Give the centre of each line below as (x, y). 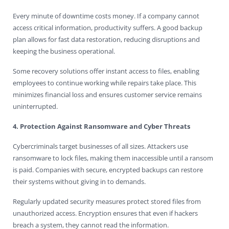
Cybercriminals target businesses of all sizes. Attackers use (100, 146)
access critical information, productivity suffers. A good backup (108, 27)
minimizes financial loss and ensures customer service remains (107, 94)
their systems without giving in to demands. (79, 181)
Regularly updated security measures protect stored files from (107, 201)
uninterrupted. (35, 106)
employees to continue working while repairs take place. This (105, 83)
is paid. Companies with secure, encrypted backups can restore (108, 169)
